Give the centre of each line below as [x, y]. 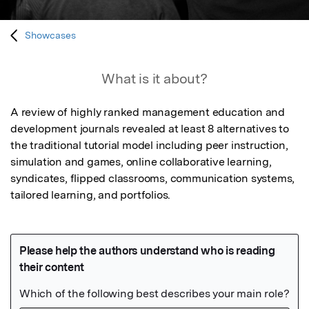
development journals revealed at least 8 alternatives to [150, 129]
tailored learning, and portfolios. [91, 195]
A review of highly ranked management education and [148, 112]
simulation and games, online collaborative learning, [141, 162]
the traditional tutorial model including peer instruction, [149, 146]
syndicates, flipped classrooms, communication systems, [153, 179]
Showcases [51, 36]
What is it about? [154, 79]
